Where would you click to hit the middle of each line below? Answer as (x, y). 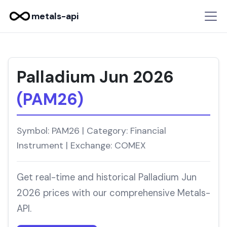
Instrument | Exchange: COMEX (81, 145)
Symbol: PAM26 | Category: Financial (91, 131)
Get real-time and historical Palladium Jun (107, 177)
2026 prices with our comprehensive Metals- (113, 193)
